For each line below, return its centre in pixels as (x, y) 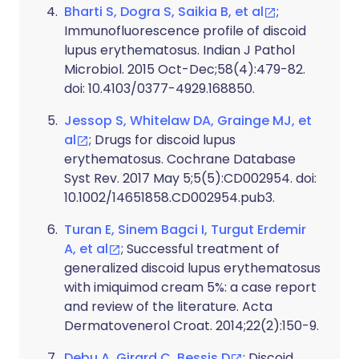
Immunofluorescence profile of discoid (185, 31)
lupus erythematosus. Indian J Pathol (179, 50)
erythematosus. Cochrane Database (180, 159)
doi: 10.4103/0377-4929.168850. (159, 89)
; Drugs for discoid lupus (162, 140)
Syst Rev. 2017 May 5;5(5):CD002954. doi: (190, 178)
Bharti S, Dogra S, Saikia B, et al (164, 12)
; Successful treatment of (200, 249)
